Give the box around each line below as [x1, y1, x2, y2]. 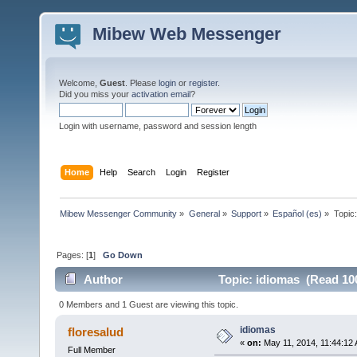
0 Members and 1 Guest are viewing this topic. [59, 299, 239, 309]
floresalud [68, 324, 124, 339]
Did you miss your [59, 89, 131, 99]
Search [127, 167, 156, 177]
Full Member [67, 344, 116, 355]
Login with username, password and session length [59, 121, 257, 131]
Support [230, 208, 261, 218]
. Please [125, 78, 159, 88]
